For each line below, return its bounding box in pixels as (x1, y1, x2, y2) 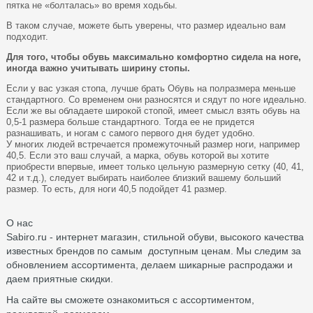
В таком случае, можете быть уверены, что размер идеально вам (6, 20, 286, 31)
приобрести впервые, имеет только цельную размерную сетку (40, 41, (6, 161, 304, 172)
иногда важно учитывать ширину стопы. (6, 62, 190, 73)
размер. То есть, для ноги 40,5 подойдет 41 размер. (6, 183, 227, 194)
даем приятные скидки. (6, 272, 113, 284)
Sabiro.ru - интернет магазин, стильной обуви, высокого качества (6, 231, 304, 242)
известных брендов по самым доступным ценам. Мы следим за (6, 245, 301, 256)
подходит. (6, 31, 48, 42)
